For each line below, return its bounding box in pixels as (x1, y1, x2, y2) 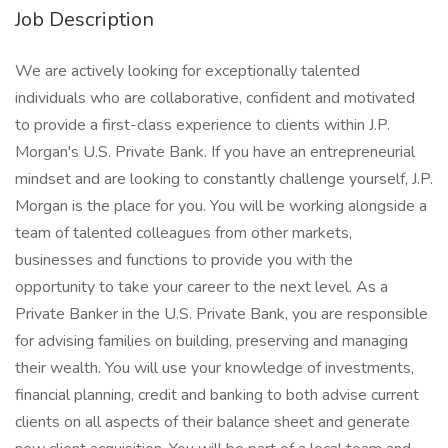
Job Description (15, 6, 154, 33)
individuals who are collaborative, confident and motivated (15, 87, 415, 109)
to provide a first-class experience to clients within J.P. (15, 114, 390, 136)
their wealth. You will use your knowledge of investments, (15, 357, 414, 379)
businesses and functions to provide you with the (15, 249, 353, 271)
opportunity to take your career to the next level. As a (15, 276, 388, 298)
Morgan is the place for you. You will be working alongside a (15, 195, 427, 217)
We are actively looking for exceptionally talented (15, 60, 360, 82)
